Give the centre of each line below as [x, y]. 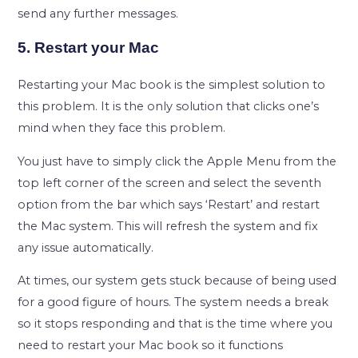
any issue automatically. [86, 249]
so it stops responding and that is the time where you [175, 325]
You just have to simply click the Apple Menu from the [177, 163]
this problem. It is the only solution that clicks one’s [169, 107]
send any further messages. [98, 14]
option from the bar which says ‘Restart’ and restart [169, 206]
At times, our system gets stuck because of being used [177, 282]
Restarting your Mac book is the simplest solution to [172, 86]
